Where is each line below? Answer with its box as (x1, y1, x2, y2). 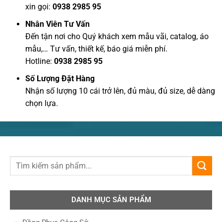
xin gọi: (25, 2, 53, 12)
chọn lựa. (25, 98, 58, 108)
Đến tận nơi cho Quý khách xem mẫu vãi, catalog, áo (25, 31, 209, 41)
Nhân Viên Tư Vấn (25, 19, 90, 29)
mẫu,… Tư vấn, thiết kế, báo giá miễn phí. (25, 44, 168, 54)
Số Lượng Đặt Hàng (25, 73, 95, 83)
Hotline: (25, 56, 53, 66)
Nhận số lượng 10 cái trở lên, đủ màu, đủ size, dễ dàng (25, 86, 216, 96)
